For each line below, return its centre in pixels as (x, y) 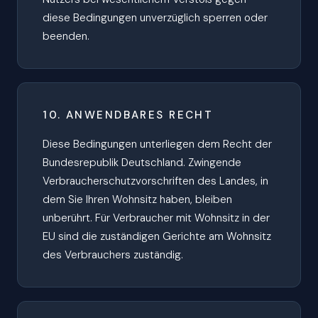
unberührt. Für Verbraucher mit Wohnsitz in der (157, 218)
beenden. (66, 36)
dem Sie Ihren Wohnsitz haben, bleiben (138, 199)
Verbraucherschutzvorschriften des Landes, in (156, 181)
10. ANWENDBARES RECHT (128, 115)
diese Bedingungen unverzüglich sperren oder (155, 17)
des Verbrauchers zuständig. (113, 254)
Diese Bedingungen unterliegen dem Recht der (158, 144)
